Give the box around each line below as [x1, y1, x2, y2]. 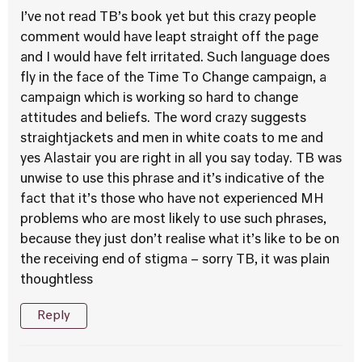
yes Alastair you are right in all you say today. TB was [20, 153, 342, 166]
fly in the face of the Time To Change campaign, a [20, 72, 326, 85]
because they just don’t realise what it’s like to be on [20, 234, 339, 246]
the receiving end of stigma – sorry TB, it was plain [20, 254, 330, 267]
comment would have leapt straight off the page [20, 32, 318, 44]
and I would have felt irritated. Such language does [20, 52, 330, 65]
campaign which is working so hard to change [20, 92, 298, 105]
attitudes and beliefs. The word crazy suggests [20, 112, 306, 125]
